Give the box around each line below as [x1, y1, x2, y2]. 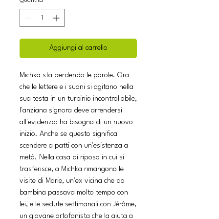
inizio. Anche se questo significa [20, 130, 117, 138]
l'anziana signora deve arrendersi [20, 107, 122, 114]
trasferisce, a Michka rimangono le [20, 165, 124, 173]
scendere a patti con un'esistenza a [20, 142, 128, 150]
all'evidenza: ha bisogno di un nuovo [20, 118, 133, 126]
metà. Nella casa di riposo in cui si [20, 153, 124, 161]
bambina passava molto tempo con [20, 189, 128, 197]
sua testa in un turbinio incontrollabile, [20, 95, 137, 103]
